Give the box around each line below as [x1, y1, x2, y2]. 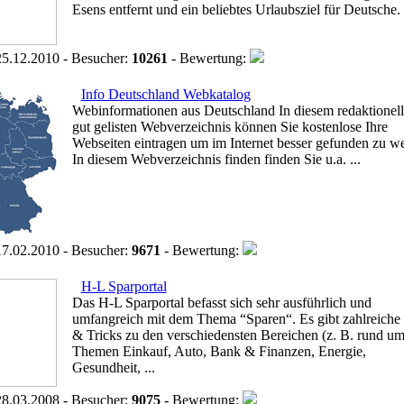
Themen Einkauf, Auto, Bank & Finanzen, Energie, [71, 344, 366, 359]
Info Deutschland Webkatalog [80, 87, 251, 102]
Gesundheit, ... [71, 360, 155, 375]
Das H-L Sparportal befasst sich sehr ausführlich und [71, 295, 372, 310]
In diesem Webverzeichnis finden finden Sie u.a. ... [71, 151, 361, 167]
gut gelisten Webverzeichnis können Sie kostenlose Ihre [71, 119, 388, 134]
